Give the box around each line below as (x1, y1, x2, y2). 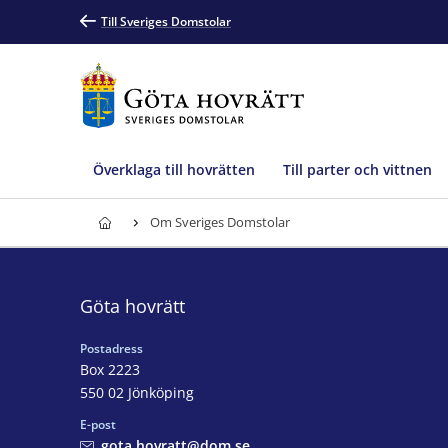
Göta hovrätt (80, 293, 185, 318)
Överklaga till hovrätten (92, 159, 255, 179)
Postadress (80, 339, 143, 357)
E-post (80, 415, 116, 433)
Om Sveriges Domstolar (150, 213, 290, 231)
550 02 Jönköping (80, 382, 194, 402)
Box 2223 (80, 359, 140, 379)
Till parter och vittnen (283, 159, 432, 179)
